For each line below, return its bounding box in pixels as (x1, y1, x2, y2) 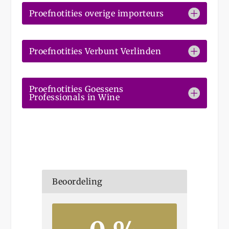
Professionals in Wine (29, 91, 120, 102)
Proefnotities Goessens (29, 83, 124, 94)
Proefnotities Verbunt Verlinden (29, 45, 162, 56)
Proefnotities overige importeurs (29, 8, 164, 18)
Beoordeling (52, 176, 103, 187)
